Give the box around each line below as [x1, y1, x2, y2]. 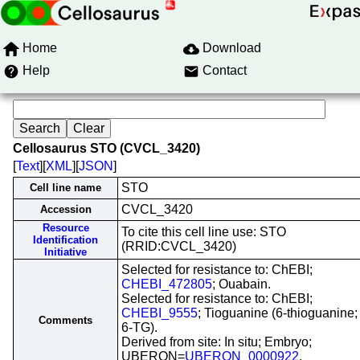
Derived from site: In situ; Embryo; [121, 335, 312, 349]
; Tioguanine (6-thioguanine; [198, 306, 358, 320]
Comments [39, 314, 92, 326]
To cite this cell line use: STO [121, 225, 286, 239]
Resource [42, 222, 89, 234]
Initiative [44, 246, 87, 258]
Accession [39, 203, 92, 215]
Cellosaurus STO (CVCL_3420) [13, 141, 200, 155]
